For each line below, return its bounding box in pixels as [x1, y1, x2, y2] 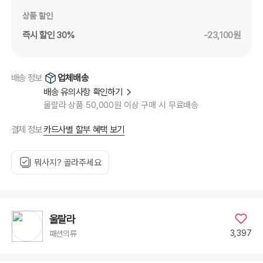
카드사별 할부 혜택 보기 [43, 123, 125, 135]
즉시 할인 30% [22, 29, 75, 41]
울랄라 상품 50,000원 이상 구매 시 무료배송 [43, 99, 199, 110]
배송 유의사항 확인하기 [43, 86, 123, 97]
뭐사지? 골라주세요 [34, 157, 102, 168]
